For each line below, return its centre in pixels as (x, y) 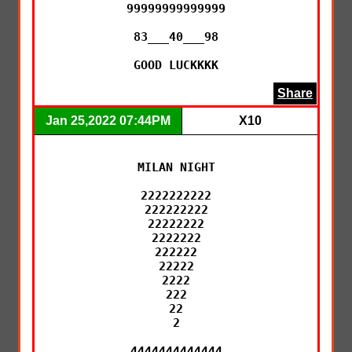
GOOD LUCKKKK (176, 65)
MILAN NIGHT (176, 167)
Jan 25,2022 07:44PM (108, 120)
